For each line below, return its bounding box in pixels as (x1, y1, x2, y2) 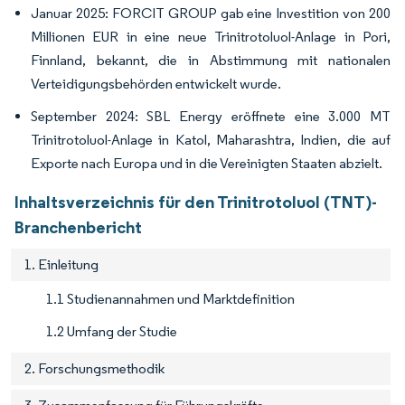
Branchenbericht (14, 216, 142, 239)
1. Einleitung (24, 256, 99, 274)
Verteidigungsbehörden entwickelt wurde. (31, 75, 281, 93)
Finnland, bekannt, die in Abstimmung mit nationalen (31, 52, 391, 70)
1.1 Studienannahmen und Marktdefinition (46, 290, 295, 308)
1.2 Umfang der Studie (46, 323, 177, 341)
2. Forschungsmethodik (24, 360, 165, 378)
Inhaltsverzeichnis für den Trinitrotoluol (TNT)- (14, 191, 377, 213)
